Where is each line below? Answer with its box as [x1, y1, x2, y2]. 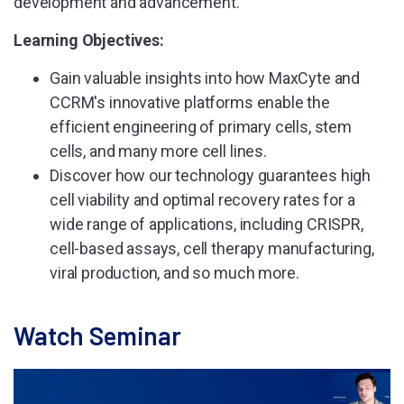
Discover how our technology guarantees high [50, 166, 372, 185]
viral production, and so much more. [50, 263, 299, 282]
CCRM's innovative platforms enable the [50, 93, 330, 112]
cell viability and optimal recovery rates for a [50, 190, 355, 209]
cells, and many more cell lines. [50, 142, 267, 161]
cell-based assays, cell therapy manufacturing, [50, 239, 374, 258]
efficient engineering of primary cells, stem [50, 117, 352, 136]
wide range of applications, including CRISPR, [50, 215, 363, 234]
